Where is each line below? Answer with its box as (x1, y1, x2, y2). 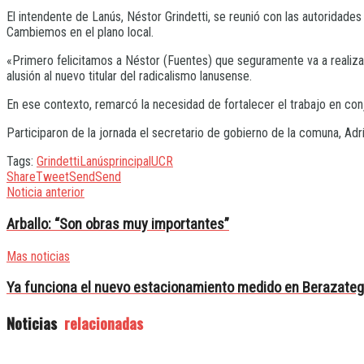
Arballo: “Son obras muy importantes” (6, 215, 229, 234)
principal (109, 154, 151, 170)
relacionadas (60, 312, 143, 335)
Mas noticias (6, 248, 70, 264)
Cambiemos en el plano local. (6, 24, 154, 41)
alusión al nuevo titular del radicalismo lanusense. (6, 68, 252, 84)
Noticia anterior (6, 184, 84, 201)
